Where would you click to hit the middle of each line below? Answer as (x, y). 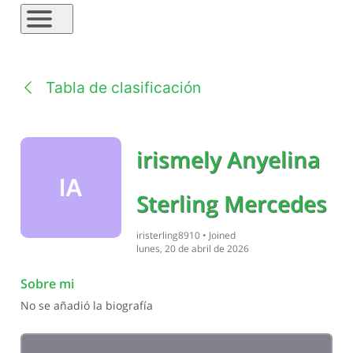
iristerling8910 (168, 235)
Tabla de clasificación (123, 88)
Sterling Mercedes (231, 204)
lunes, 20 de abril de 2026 (192, 248)
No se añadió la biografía (86, 305)
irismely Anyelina (228, 160)
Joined (223, 235)
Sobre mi (47, 284)
